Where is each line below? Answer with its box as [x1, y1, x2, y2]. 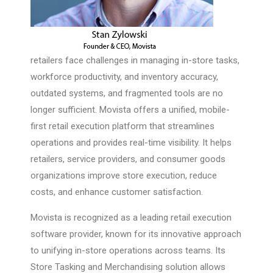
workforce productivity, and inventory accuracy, [30, 71, 218, 83]
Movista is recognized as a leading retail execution [30, 212, 232, 224]
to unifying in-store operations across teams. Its [30, 245, 225, 257]
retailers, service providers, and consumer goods [30, 154, 225, 165]
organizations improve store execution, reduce [30, 170, 217, 182]
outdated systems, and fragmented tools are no [30, 88, 223, 99]
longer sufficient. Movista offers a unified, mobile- [30, 104, 230, 116]
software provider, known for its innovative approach [30, 229, 241, 240]
